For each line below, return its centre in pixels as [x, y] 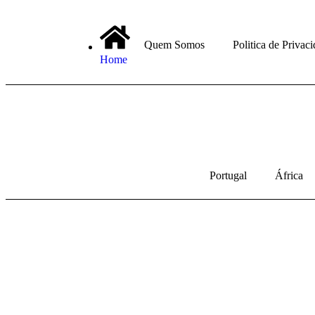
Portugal [228, 176]
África [289, 176]
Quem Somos [174, 45]
